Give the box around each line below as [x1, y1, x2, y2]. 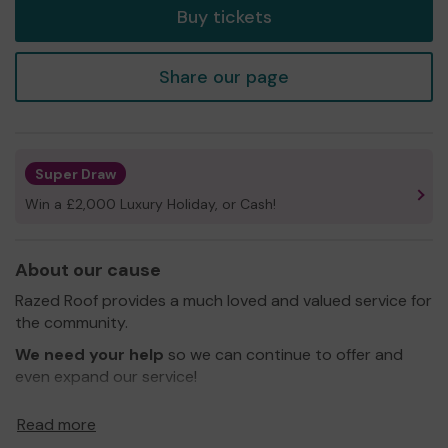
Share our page [159, 64, 289, 89]
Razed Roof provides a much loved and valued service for [15, 289, 432, 311]
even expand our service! [15, 365, 197, 387]
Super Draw [35, 164, 116, 183]
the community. [15, 311, 128, 333]
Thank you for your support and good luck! [15, 397, 328, 419]
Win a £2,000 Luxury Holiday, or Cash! [25, 194, 276, 213]
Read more [17, 413, 96, 435]
